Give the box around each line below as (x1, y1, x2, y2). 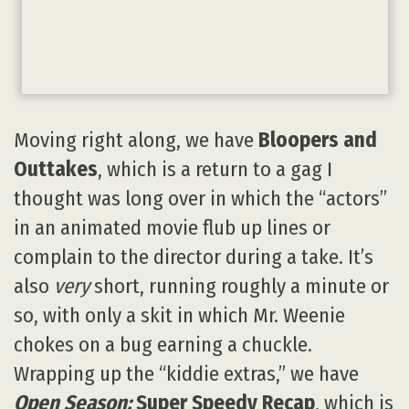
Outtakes (14, 156, 98, 182)
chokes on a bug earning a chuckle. (14, 331, 312, 357)
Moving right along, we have (14, 127, 258, 152)
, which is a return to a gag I (98, 156, 332, 182)
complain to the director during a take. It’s (14, 244, 373, 269)
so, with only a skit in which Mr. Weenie (14, 302, 345, 328)
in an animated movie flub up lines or (14, 215, 330, 240)
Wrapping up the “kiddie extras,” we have (14, 361, 359, 386)
